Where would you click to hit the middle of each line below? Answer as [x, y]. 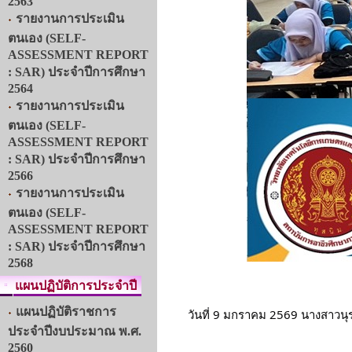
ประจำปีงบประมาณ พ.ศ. [75, 331]
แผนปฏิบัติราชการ [66, 312]
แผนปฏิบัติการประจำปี [74, 286]
